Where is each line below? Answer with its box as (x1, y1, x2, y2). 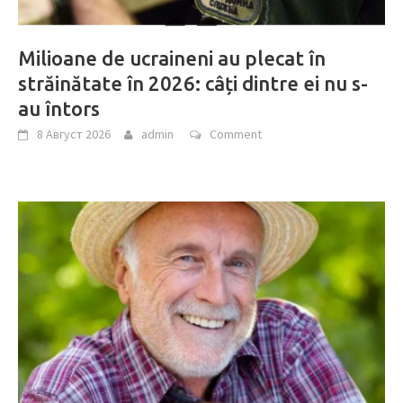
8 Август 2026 (37, 126, 111, 143)
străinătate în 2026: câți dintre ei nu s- (18, 72, 368, 95)
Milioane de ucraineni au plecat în (18, 47, 326, 70)
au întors (18, 97, 100, 121)
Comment (210, 126, 262, 143)
